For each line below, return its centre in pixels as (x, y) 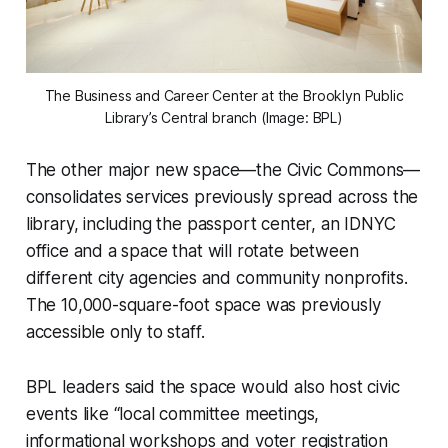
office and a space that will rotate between (192, 251)
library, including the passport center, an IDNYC (210, 224)
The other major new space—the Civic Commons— (223, 170)
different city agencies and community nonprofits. (216, 278)
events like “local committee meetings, (172, 414)
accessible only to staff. (115, 332)
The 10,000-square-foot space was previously (203, 305)
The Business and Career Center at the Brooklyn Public (224, 96)
